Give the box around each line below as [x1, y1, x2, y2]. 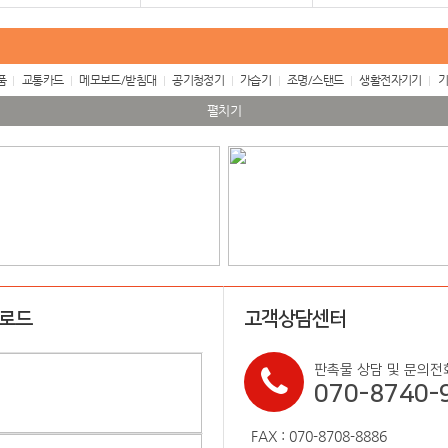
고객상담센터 [244, 308, 346, 330]
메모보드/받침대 [79, 73, 157, 87]
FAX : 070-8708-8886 [251, 428, 387, 444]
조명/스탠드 [287, 73, 344, 87]
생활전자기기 [359, 73, 422, 87]
